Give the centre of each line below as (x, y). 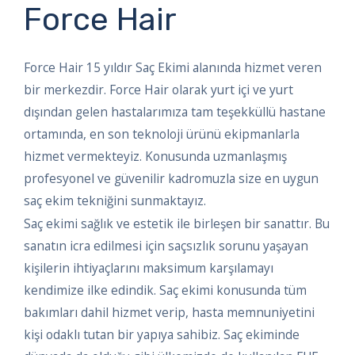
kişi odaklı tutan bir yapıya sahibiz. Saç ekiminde (162, 335)
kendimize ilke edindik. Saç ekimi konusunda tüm (165, 290)
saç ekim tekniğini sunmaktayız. (115, 200)
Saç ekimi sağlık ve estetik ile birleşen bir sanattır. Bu (177, 224)
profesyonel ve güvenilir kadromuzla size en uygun (171, 178)
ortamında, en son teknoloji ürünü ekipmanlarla (162, 134)
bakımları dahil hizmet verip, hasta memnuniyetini (169, 313)
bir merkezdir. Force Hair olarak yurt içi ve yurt (158, 89)
